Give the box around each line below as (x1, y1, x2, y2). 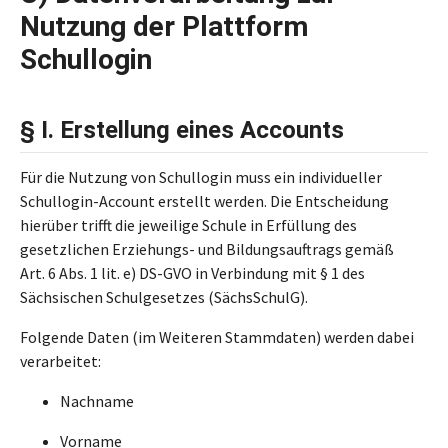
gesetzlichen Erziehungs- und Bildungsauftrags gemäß (20, 239, 394, 259)
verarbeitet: (20, 351, 101, 371)
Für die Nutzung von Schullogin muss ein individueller (20, 167, 382, 187)
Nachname (60, 391, 134, 411)
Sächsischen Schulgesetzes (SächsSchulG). (20, 287, 308, 307)
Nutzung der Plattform (20, 10, 308, 43)
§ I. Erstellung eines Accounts (20, 116, 344, 144)
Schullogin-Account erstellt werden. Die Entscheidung (20, 191, 389, 211)
